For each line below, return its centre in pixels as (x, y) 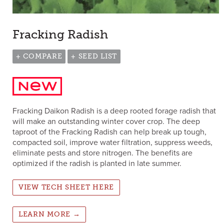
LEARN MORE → (49, 214)
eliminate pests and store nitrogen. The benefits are (102, 153)
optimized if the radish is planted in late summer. (97, 163)
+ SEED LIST (94, 56)
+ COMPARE (39, 56)
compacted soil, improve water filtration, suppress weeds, (112, 142)
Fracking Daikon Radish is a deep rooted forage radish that (114, 111)
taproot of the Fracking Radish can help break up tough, (109, 132)
